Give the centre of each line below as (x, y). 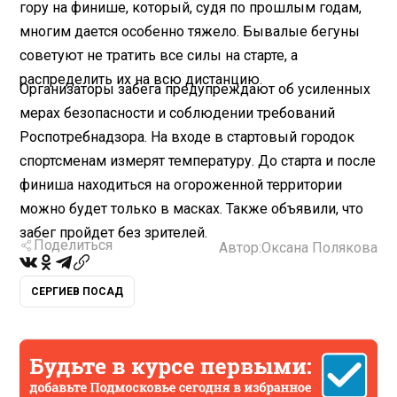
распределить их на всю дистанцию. (141, 79)
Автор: (240, 247)
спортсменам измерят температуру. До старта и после (198, 160)
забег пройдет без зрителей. (114, 232)
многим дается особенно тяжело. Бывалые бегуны (190, 31)
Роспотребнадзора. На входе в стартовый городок (187, 136)
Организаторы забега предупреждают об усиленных (195, 89)
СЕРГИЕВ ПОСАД (78, 291)
